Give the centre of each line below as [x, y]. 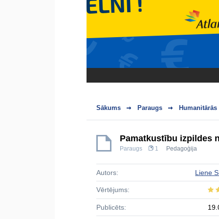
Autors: [107, 173]
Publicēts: [111, 207]
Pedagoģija [182, 149]
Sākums [109, 108]
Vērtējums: [113, 190]
